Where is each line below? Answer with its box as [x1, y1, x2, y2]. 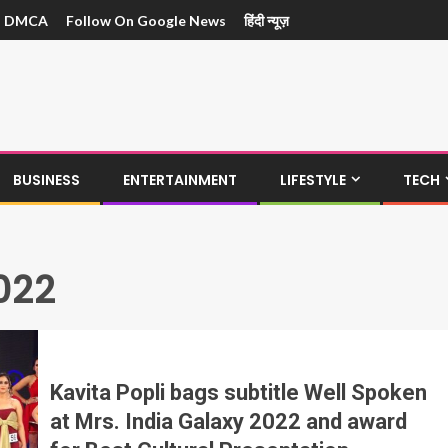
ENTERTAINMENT [123, 170, 237, 190]
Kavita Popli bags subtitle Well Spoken [50, 379, 427, 405]
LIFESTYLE [280, 170, 346, 190]
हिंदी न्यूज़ [244, 12, 289, 30]
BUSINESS [13, 170, 80, 190]
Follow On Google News [66, 12, 226, 30]
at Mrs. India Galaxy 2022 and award [50, 408, 407, 434]
